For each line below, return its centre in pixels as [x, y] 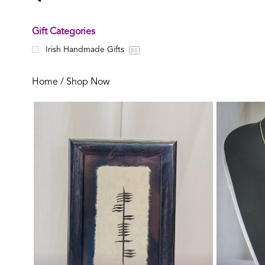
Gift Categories [63, 32]
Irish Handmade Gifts [86, 49]
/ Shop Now [84, 82]
